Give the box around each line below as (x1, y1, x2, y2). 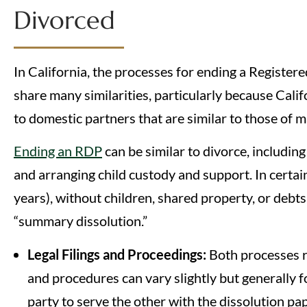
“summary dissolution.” (14, 212, 147, 230)
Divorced (14, 4, 115, 36)
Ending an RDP (14, 143, 102, 160)
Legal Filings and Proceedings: (27, 245, 209, 262)
